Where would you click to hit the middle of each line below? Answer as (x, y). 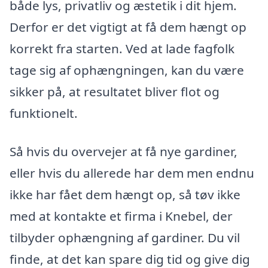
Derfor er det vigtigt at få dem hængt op (128, 27)
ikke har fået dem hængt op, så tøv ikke (125, 194)
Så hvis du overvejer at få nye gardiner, (124, 151)
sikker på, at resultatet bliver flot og (115, 91)
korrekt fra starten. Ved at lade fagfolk (122, 48)
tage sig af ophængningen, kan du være (127, 70)
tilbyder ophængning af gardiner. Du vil (125, 237)
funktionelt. (44, 113)
